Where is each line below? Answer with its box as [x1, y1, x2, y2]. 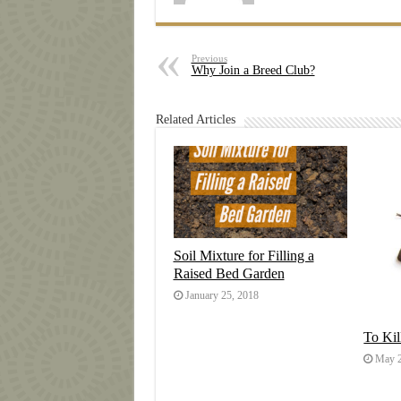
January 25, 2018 [184, 288, 259, 302]
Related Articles [155, 112, 235, 126]
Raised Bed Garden [173, 264, 285, 282]
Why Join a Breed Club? [191, 63, 315, 77]
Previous [191, 52, 227, 64]
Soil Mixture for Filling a [173, 246, 314, 264]
